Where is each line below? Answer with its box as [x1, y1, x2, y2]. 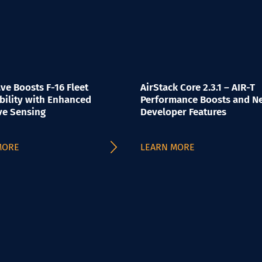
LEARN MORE [140, 142, 195, 153]
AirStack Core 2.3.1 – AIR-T [140, 81, 255, 94]
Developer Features [140, 106, 226, 118]
